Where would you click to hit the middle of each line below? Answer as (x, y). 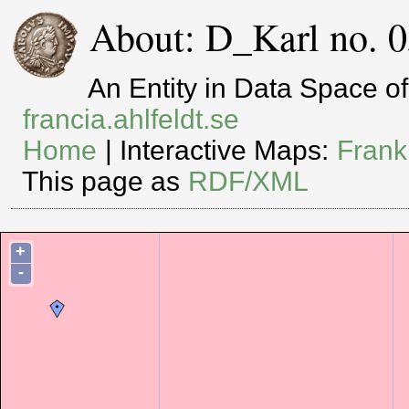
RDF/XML (249, 182)
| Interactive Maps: (217, 151)
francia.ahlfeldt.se (131, 120)
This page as (105, 182)
